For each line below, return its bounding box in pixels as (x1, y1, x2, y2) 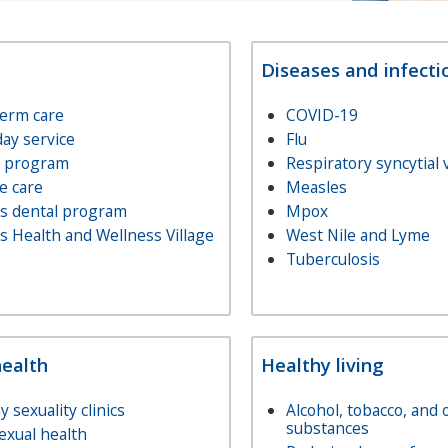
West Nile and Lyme (285, 224, 430, 246)
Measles (285, 176, 347, 198)
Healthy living (260, 352, 384, 377)
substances (285, 417, 369, 439)
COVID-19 (285, 104, 358, 126)
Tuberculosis (285, 248, 380, 270)
